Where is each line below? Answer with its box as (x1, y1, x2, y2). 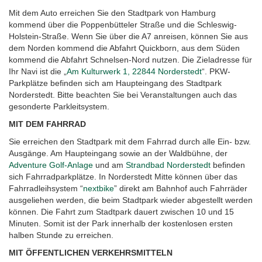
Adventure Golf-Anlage (9, 160, 93, 170)
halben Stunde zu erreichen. (9, 230, 118, 240)
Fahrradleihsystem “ (9, 183, 83, 193)
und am (93, 160, 126, 170)
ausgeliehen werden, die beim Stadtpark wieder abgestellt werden (9, 195, 253, 205)
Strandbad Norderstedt (126, 160, 211, 170)
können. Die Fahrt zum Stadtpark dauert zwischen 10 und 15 (9, 206, 234, 216)
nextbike (83, 183, 114, 193)
